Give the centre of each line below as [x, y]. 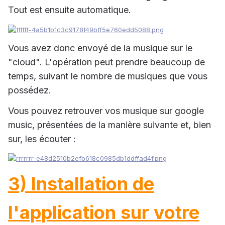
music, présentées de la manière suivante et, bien [109, 125]
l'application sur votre [104, 213]
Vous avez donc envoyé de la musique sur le [100, 48]
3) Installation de [81, 184]
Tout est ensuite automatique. [70, 10]
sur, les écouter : [42, 139]
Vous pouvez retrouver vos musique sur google [106, 110]
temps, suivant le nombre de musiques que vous [108, 76]
